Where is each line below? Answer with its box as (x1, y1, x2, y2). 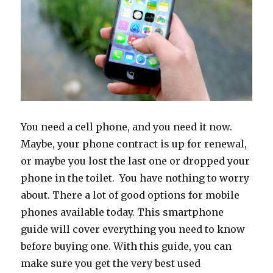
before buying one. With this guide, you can (21, 239, 232, 252)
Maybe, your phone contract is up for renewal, (21, 137, 247, 150)
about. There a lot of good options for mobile (21, 188, 240, 201)
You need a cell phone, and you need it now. (21, 120, 233, 133)
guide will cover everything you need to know (21, 222, 246, 235)
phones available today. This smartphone (21, 205, 224, 218)
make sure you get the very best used (21, 257, 201, 269)
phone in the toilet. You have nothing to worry (21, 171, 250, 184)
